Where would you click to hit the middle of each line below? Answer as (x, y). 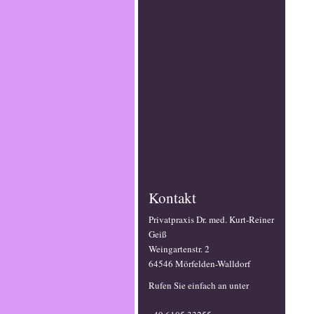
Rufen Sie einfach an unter (199, 285)
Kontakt (172, 197)
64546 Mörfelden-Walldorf (199, 263)
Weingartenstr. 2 (179, 248)
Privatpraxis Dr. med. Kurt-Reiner (211, 219)
